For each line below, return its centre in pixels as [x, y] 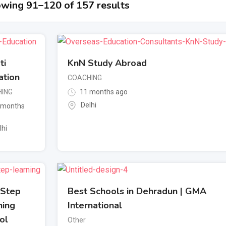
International [95, 206]
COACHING [85, 77]
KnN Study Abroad [107, 63]
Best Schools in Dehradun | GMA [137, 191]
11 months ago [103, 92]
